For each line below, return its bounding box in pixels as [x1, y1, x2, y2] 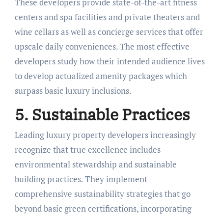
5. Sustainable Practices [14, 104, 190, 125]
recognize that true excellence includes [14, 144, 161, 156]
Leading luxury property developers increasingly [14, 129, 196, 141]
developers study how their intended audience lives [14, 55, 205, 67]
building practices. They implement [14, 173, 147, 185]
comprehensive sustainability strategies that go [14, 188, 191, 200]
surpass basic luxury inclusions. [14, 84, 132, 96]
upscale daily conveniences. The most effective [14, 40, 190, 52]
